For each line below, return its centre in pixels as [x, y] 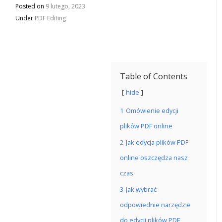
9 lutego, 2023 [66, 6]
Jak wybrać [141, 189]
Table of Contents [154, 76]
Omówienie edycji [152, 111]
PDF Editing [51, 18]
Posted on [31, 6]
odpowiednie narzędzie [155, 205]
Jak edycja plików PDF [157, 142]
